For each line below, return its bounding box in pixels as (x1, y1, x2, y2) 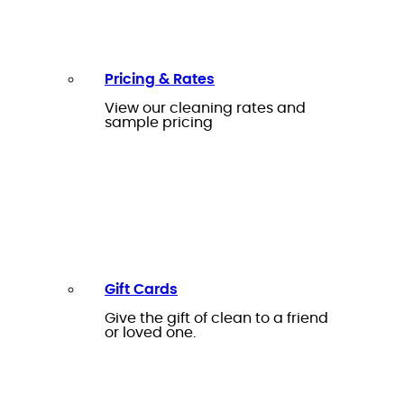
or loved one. (105, 325, 196, 340)
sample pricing (105, 115, 213, 130)
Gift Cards (105, 281, 178, 297)
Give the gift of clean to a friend (105, 310, 328, 326)
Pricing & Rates (105, 71, 215, 87)
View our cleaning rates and (105, 100, 306, 115)
